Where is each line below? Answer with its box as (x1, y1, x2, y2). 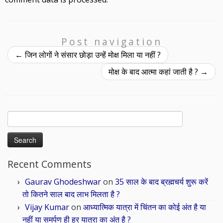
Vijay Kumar (25, 202, 69, 213)
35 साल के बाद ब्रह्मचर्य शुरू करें (115, 176, 208, 187)
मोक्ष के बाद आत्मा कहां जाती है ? (109, 66, 200, 77)
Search (7, 111, 29, 120)
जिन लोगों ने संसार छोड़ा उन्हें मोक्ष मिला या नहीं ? (23, 49, 161, 60)
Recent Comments (7, 157, 91, 171)
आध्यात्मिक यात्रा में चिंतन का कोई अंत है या (83, 202, 206, 213)
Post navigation (61, 35, 162, 48)
